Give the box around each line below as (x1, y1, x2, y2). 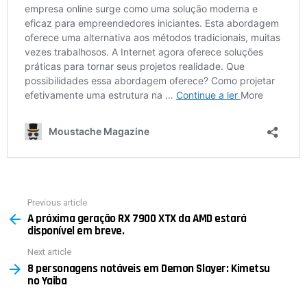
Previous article (27, 197, 87, 208)
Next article (27, 247, 71, 258)
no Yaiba (27, 273, 67, 288)
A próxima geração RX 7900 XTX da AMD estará (27, 211, 247, 227)
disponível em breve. (27, 223, 125, 239)
